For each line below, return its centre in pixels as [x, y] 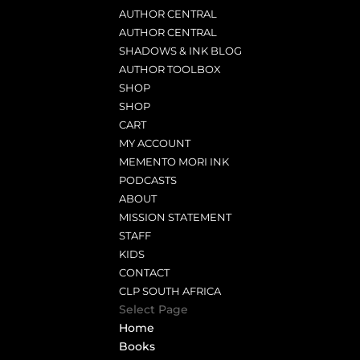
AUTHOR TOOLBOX [170, 69]
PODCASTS [148, 180]
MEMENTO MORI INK [174, 162]
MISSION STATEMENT [176, 217]
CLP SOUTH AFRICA [170, 291]
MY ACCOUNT [155, 143]
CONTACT [145, 272]
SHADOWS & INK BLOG [181, 51]
